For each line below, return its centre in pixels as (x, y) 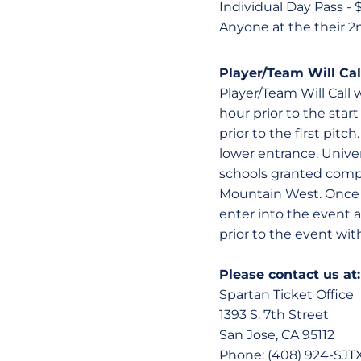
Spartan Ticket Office (286, 295)
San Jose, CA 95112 (277, 335)
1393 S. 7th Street (274, 315)
